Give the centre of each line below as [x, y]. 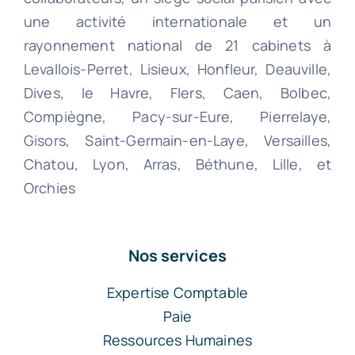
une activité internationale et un [177, 21]
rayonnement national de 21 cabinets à [177, 45]
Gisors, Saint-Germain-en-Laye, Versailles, [177, 140]
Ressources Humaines [177, 340]
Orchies [50, 187]
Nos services [177, 255]
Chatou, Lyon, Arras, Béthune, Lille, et [177, 164]
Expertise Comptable [177, 292]
